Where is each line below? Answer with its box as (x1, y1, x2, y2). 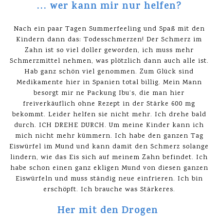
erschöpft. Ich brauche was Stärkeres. (43, 184, 175, 195)
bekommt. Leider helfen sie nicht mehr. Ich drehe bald (12, 109, 206, 120)
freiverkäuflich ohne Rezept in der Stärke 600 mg (23, 99, 195, 109)
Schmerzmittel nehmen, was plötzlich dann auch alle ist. (9, 56, 209, 66)
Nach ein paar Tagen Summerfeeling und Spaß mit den (13, 24, 205, 34)
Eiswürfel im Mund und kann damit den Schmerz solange (9, 142, 209, 152)
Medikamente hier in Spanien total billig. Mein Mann (16, 77, 202, 88)
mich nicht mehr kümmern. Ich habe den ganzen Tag (15, 131, 203, 141)
